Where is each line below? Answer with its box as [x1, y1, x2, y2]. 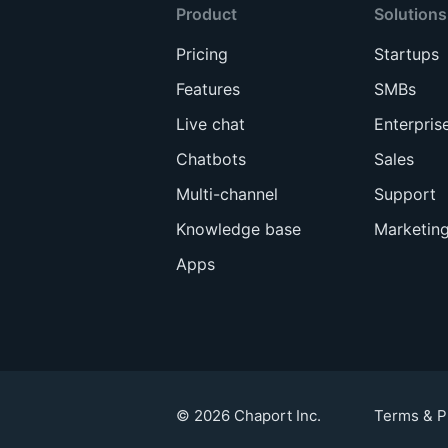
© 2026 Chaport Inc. [176, 405, 321, 425]
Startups [374, 43, 440, 64]
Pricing [175, 43, 228, 64]
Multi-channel [175, 183, 278, 204]
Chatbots [175, 148, 246, 169]
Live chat [175, 113, 245, 134]
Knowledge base [175, 218, 301, 239]
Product [175, 3, 237, 24]
